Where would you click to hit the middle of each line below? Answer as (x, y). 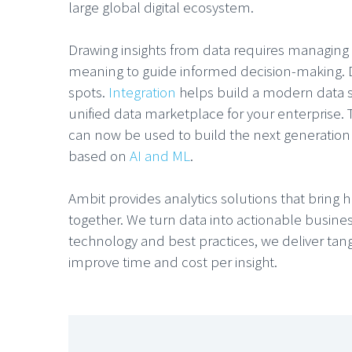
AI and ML (160, 155)
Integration (142, 92)
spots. (88, 92)
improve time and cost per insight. (173, 261)
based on (99, 155)
